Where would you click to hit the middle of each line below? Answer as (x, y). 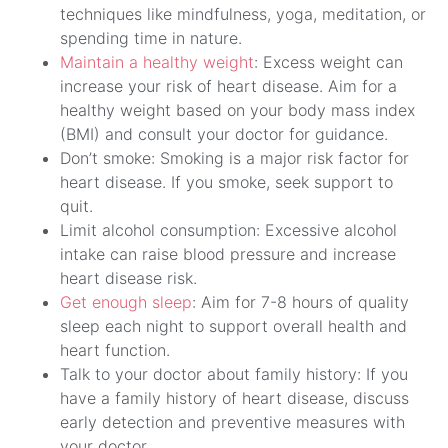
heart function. (115, 350)
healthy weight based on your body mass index (237, 110)
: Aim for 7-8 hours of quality (300, 302)
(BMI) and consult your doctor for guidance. (224, 134)
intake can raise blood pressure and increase (228, 254)
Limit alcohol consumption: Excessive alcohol (228, 230)
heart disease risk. (128, 278)
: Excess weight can (328, 62)
